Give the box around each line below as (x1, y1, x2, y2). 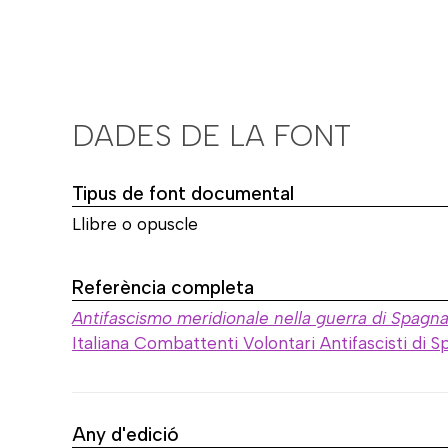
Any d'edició (72, 422, 179, 446)
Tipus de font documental (72, 181, 294, 205)
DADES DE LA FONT (72, 116, 351, 154)
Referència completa (72, 275, 254, 299)
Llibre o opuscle (72, 213, 198, 234)
